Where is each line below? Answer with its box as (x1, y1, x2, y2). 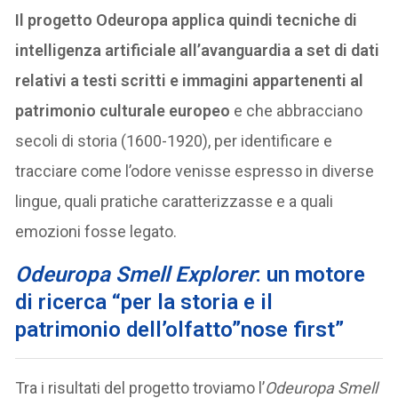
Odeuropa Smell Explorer (15, 261, 257, 287)
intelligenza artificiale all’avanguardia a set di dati (15, 40, 380, 60)
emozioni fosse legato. (15, 221, 178, 241)
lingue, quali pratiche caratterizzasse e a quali (15, 191, 334, 211)
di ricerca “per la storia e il (15, 289, 274, 314)
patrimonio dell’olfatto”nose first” (15, 316, 345, 342)
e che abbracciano (234, 100, 363, 120)
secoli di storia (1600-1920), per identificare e (15, 131, 333, 150)
